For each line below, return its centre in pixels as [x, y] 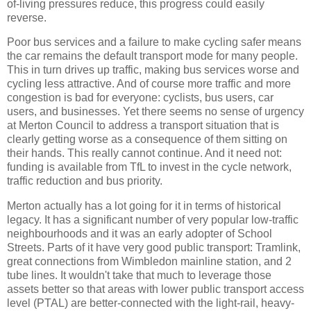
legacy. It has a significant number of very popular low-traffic [153, 220]
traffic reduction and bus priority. [85, 181]
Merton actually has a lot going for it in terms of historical [144, 206]
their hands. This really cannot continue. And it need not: [144, 153]
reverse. [28, 17]
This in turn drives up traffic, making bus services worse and [153, 70]
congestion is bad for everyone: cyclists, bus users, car [140, 98]
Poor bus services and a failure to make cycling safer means [154, 42]
